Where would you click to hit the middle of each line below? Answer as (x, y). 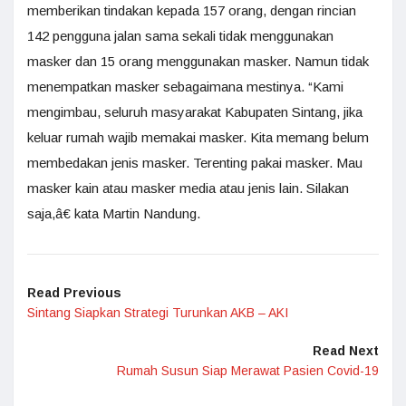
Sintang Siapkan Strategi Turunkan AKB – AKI (158, 313)
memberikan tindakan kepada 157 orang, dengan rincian (192, 10)
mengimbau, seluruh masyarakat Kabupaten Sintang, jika (195, 112)
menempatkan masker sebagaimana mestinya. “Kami (185, 87)
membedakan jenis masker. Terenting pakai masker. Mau (195, 163)
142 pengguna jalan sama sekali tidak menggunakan (180, 36)
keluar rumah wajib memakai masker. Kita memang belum (198, 137)
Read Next (346, 351)
